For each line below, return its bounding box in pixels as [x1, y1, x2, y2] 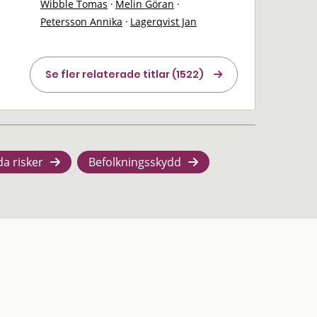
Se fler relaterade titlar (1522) [45, 67, 204, 81]
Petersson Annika [40, 15, 122, 28]
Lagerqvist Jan [130, 15, 197, 28]
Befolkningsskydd [88, 154, 181, 170]
